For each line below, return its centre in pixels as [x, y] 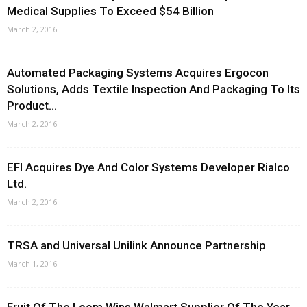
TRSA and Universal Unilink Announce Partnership [136, 245]
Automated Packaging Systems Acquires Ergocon [138, 73]
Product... [32, 106]
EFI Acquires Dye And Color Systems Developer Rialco [148, 167]
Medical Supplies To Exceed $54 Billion [110, 11]
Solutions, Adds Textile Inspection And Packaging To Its [153, 89]
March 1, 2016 [32, 263]
